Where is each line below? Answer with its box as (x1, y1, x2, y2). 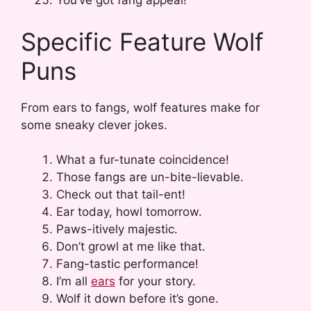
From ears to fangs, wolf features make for (21, 100, 260, 115)
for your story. (115, 274, 196, 289)
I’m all (56, 274, 91, 289)
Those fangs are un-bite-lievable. (56, 170, 244, 185)
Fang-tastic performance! (56, 257, 199, 271)
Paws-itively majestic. (56, 222, 178, 237)
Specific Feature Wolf (21, 26, 264, 56)
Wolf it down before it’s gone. (56, 292, 219, 306)
